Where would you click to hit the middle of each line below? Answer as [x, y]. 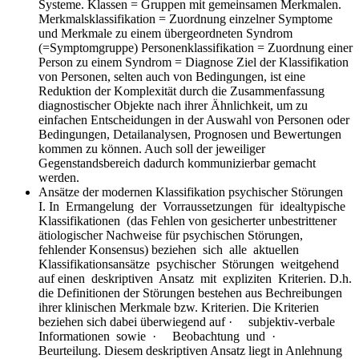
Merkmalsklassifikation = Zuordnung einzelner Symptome [186, 18]
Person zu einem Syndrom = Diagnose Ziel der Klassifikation [194, 62]
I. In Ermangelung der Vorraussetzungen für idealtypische [194, 206]
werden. [59, 177]
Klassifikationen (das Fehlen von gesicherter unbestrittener [188, 220]
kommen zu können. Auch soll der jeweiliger [152, 148]
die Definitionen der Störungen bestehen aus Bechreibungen [190, 292]
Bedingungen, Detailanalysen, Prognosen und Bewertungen [190, 134]
